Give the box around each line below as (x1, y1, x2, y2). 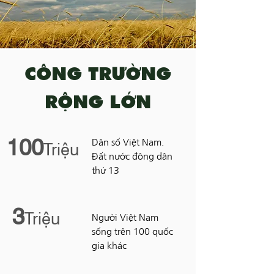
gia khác (92, 242, 127, 251)
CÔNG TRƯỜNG (24, 66, 171, 84)
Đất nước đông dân (92, 152, 172, 162)
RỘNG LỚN (45, 94, 151, 113)
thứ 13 (92, 166, 119, 176)
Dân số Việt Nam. (92, 138, 164, 148)
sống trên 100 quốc (92, 228, 173, 237)
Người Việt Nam (92, 213, 158, 223)
